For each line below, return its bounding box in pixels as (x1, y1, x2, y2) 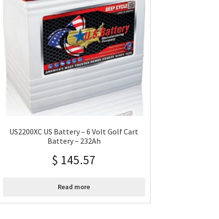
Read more (58, 182, 90, 192)
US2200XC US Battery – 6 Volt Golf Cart (9, 126, 139, 136)
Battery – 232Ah (47, 135, 101, 146)
